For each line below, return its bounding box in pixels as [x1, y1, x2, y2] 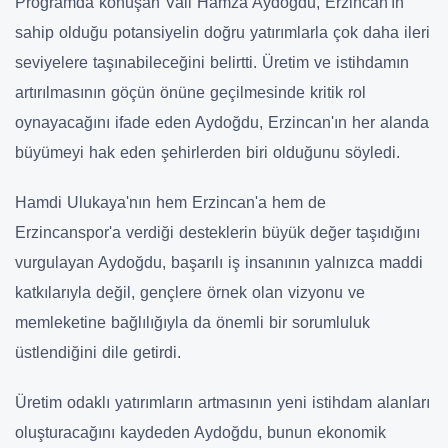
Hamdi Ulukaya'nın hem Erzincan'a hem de [15, 194, 326, 212]
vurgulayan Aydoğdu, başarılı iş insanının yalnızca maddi [15, 254, 423, 272]
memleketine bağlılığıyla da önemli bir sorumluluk [15, 314, 370, 332]
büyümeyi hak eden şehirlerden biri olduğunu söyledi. [15, 144, 400, 162]
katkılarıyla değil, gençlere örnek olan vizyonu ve [15, 284, 365, 302]
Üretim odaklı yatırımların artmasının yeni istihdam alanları [15, 394, 430, 412]
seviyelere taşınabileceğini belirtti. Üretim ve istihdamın [15, 54, 409, 72]
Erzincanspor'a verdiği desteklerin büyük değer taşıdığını [15, 224, 420, 242]
